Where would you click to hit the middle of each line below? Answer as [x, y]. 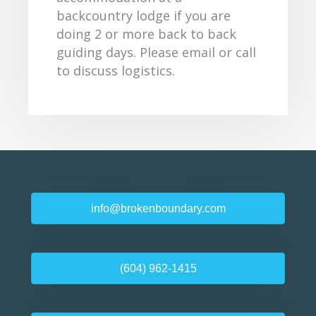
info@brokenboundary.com [158, 208]
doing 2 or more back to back [146, 34]
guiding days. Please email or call [156, 52]
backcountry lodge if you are [144, 15]
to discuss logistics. [116, 70]
